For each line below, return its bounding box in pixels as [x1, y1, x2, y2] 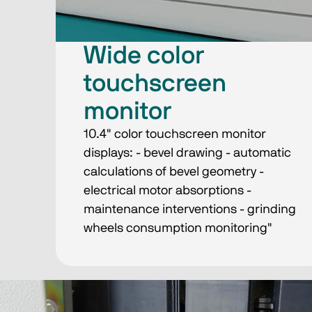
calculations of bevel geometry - [84, 165, 264, 178]
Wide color [84, 42, 204, 68]
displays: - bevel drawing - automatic [84, 146, 291, 159]
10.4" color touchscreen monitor [84, 127, 266, 141]
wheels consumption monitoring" [84, 221, 272, 235]
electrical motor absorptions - [84, 184, 251, 197]
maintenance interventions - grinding [84, 203, 296, 216]
